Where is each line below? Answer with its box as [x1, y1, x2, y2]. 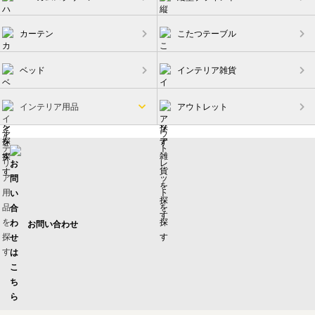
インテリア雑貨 [177, 65, 236, 75]
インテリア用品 [20, 102, 79, 112]
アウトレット [177, 102, 228, 112]
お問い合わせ [27, 219, 79, 229]
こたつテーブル [177, 29, 236, 39]
